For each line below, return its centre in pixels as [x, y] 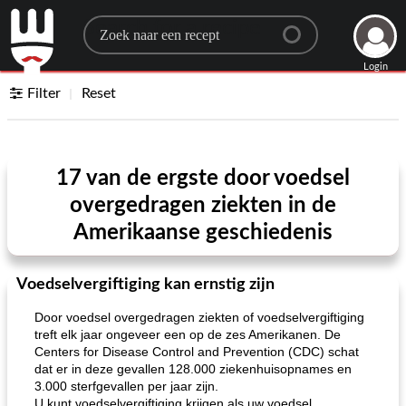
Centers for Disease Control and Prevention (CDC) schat [197, 352]
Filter [44, 93]
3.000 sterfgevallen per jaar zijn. [126, 386]
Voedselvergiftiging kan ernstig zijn [145, 285]
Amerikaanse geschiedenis [203, 233]
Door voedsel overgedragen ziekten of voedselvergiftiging [199, 317]
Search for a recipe [172, 28]
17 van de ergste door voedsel [203, 179]
